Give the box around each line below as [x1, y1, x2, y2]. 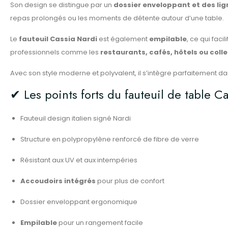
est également [97, 34, 149, 44]
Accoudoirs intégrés [20, 176, 96, 186]
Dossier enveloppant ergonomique [20, 197, 137, 207]
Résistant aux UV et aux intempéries [20, 155, 137, 165]
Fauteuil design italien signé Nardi [20, 113, 131, 123]
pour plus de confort [96, 176, 164, 186]
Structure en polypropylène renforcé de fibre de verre [20, 134, 199, 144]
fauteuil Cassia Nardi [19, 34, 97, 44]
